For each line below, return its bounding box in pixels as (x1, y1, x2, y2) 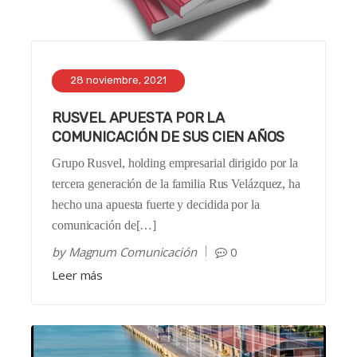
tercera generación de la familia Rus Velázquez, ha (52, 177, 300, 191)
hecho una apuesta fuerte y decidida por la (52, 198, 260, 212)
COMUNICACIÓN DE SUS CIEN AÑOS (52, 128, 285, 147)
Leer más (52, 267, 104, 284)
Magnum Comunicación (68, 244, 197, 261)
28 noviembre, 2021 (70, 74, 167, 87)
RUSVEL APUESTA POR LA (52, 109, 225, 127)
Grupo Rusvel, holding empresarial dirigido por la (52, 156, 299, 171)
